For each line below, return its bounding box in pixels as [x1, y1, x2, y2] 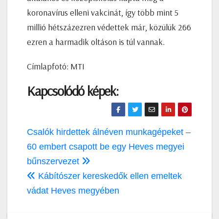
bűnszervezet [27, 156, 82, 166]
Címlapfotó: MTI [27, 60, 85, 72]
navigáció [26, 139, 78, 159]
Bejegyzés [26, 122, 82, 142]
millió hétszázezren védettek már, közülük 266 [27, 21, 191, 33]
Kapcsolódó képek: [27, 82, 118, 99]
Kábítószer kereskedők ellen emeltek [36, 171, 182, 181]
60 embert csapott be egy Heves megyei [27, 141, 184, 152]
